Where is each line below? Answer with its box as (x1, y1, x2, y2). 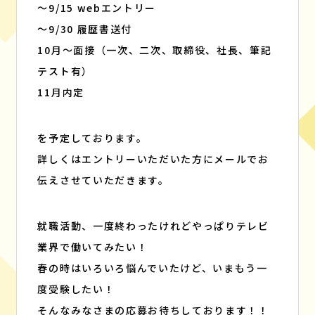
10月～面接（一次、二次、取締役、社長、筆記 (37, 43, 272, 58)
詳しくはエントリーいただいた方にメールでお (37, 152, 269, 167)
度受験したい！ (37, 282, 115, 297)
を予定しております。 (37, 131, 148, 146)
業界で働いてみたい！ (37, 240, 148, 255)
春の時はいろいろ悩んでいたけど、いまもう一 (37, 261, 268, 276)
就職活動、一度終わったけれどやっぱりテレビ (37, 219, 269, 233)
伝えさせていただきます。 (37, 173, 169, 188)
